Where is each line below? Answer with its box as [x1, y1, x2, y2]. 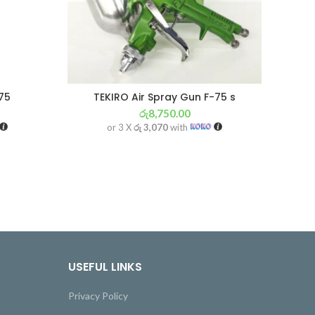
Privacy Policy [67, 290, 128, 302]
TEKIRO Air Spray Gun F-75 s [94, 90, 236, 105]
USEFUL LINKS [67, 259, 142, 276]
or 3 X [107, 122, 134, 134]
